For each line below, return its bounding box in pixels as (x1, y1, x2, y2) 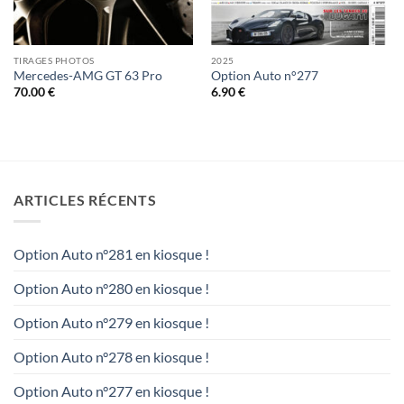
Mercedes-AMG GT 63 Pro (13, 68, 162, 83)
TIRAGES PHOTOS (13, 54, 95, 66)
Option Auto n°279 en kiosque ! (14, 314, 209, 332)
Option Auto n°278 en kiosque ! (14, 348, 209, 366)
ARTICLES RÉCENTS (14, 190, 157, 208)
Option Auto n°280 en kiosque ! (14, 280, 209, 298)
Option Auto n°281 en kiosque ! (14, 245, 209, 263)
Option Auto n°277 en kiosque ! (14, 382, 209, 400)
